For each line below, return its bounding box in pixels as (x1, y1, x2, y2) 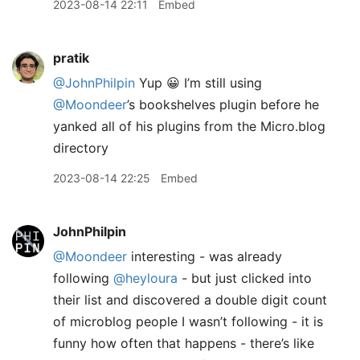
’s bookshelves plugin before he (127, 96, 319, 112)
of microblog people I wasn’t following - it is (53, 313, 323, 329)
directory (53, 140, 108, 156)
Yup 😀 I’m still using (135, 75, 262, 91)
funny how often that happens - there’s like (53, 335, 314, 351)
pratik (53, 50, 89, 66)
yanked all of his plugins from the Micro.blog (53, 118, 325, 134)
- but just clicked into (178, 270, 312, 286)
